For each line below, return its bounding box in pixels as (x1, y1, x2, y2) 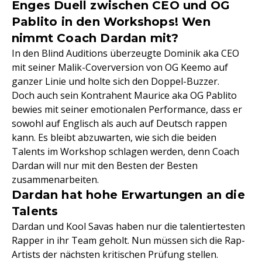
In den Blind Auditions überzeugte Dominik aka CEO (12, 46, 239, 60)
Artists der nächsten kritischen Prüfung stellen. (12, 247, 218, 261)
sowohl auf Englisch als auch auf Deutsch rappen (12, 116, 227, 130)
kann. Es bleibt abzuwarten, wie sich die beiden (12, 130, 216, 144)
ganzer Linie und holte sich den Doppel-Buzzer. (12, 74, 219, 88)
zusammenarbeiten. (12, 173, 99, 186)
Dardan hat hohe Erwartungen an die (12, 187, 245, 202)
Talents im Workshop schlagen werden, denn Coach (12, 144, 239, 158)
